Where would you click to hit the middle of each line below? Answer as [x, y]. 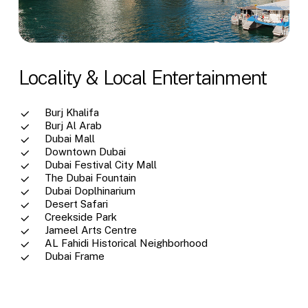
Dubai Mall [69, 138]
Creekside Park [80, 217]
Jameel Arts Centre [90, 230]
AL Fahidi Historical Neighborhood [126, 243]
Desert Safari [76, 203]
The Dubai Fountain [90, 177]
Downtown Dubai [85, 151]
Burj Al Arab [73, 125]
